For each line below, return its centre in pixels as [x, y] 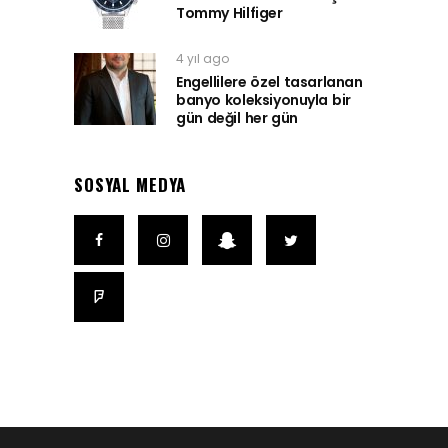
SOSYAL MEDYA [130, 185]
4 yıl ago [202, 59]
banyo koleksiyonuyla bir [263, 100]
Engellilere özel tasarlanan [269, 82]
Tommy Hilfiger [229, 13]
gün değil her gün [237, 118]
